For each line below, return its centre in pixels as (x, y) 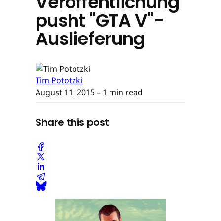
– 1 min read (119, 92)
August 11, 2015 (65, 92)
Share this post (72, 123)
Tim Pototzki (59, 80)
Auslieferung (90, 38)
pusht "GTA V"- (100, 20)
